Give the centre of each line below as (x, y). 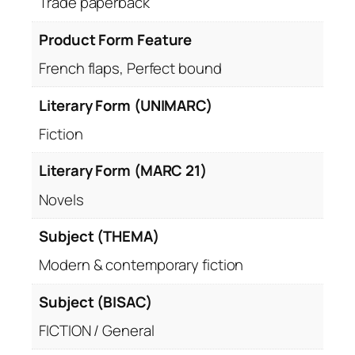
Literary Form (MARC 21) (123, 171)
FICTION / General (97, 331)
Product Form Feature (116, 39)
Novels (61, 199)
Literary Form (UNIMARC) (126, 105)
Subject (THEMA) (99, 237)
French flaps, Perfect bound (130, 69)
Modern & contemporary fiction (141, 265)
